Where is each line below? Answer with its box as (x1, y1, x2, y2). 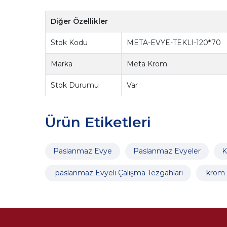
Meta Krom (127, 59, 168, 68)
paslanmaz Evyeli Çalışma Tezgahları (53, 168, 183, 178)
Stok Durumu (51, 80, 99, 90)
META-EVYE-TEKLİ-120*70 (127, 37, 221, 47)
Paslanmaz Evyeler (133, 146, 201, 156)
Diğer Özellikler (51, 16, 108, 26)
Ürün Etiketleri (45, 113, 151, 131)
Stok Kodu (51, 37, 88, 47)
